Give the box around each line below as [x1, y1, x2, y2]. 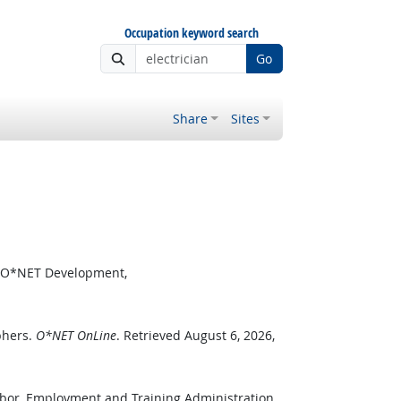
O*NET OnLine [35, 327, 116, 344]
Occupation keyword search [124, 24, 259, 41]
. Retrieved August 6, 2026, [115, 327, 275, 344]
